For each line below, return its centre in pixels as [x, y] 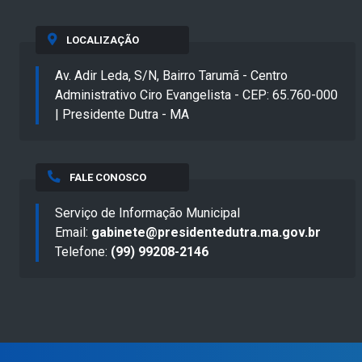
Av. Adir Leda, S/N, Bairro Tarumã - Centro [171, 76]
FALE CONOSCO [107, 178]
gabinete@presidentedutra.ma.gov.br [206, 233]
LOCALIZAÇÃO [102, 40]
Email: [73, 233]
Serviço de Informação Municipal [147, 213]
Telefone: [83, 252]
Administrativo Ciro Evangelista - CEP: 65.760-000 [196, 95]
